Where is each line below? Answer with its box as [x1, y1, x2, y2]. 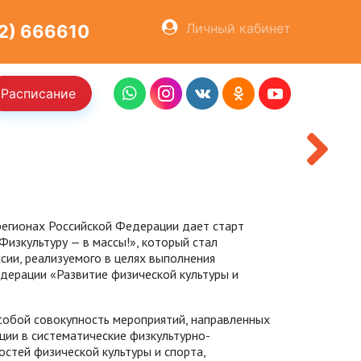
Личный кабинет [186, 20, 291, 36]
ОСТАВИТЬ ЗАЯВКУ [48, 19, 198, 42]
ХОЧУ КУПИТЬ [67, 86, 179, 109]
